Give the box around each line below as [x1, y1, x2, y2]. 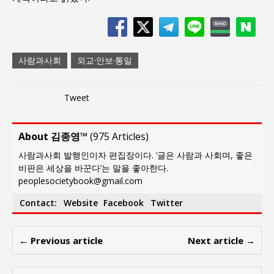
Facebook [103, 197, 144, 209]
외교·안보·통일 [77, 54, 132, 67]
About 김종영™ [18, 130, 87, 144]
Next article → [188, 234, 255, 247]
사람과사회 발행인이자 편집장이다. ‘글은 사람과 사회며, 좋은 [18, 149, 253, 161]
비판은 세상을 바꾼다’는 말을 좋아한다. [18, 162, 168, 174]
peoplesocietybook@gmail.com [18, 175, 143, 187]
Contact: [19, 197, 57, 209]
